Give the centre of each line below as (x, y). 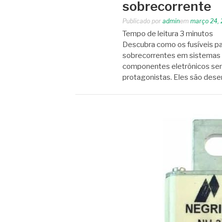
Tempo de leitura (150, 34)
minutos (199, 34)
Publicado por (142, 21)
